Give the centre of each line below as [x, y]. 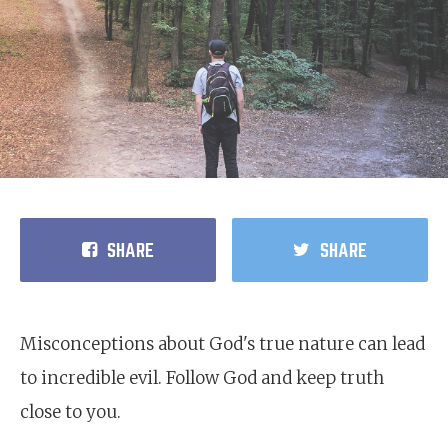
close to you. [70, 412]
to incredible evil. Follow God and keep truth [202, 378]
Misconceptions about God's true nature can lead [222, 344]
